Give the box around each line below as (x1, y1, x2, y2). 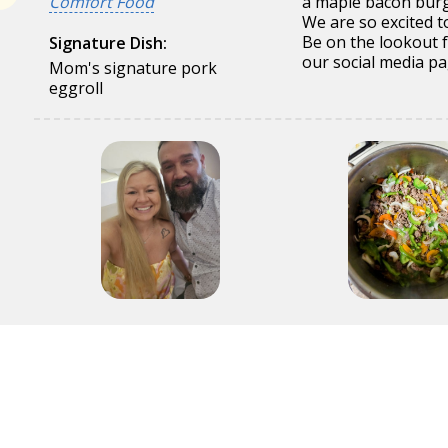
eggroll (49, 77, 103, 99)
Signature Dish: (49, 32, 167, 54)
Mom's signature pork (49, 57, 217, 79)
